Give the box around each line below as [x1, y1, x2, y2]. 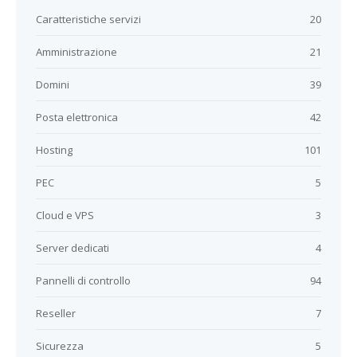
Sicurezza [36, 339, 84, 353]
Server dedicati [36, 241, 109, 255]
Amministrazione [36, 45, 117, 59]
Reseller [36, 306, 76, 320]
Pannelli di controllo [36, 273, 131, 288]
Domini [36, 77, 69, 92]
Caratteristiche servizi [36, 12, 141, 26]
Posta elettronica [36, 110, 118, 124]
